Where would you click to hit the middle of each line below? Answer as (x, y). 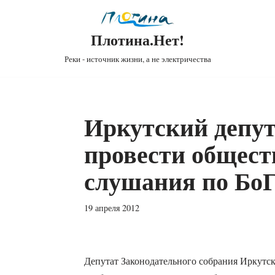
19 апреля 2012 (111, 208)
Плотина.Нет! (137, 40)
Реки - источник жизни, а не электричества (137, 59)
